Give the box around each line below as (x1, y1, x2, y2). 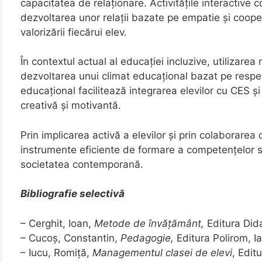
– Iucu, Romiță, (20, 246, 92, 258)
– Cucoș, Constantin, (20, 232, 120, 244)
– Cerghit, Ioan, (20, 217, 94, 229)
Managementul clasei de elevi (92, 246, 232, 258)
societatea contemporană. (20, 158, 143, 170)
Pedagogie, (120, 232, 174, 244)
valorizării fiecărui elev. (20, 26, 127, 38)
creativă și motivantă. (20, 99, 121, 111)
